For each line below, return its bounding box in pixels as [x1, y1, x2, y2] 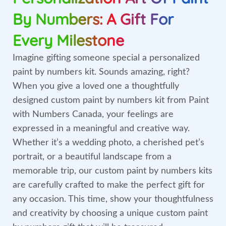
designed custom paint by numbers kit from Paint [13, 95, 209, 105]
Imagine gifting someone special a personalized [13, 53, 200, 63]
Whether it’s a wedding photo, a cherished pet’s [13, 138, 204, 147]
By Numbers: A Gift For [13, 9, 174, 29]
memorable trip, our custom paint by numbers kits [13, 166, 212, 176]
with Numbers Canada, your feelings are [13, 109, 174, 119]
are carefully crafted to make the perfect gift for [13, 180, 205, 190]
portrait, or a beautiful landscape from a [13, 152, 172, 161]
